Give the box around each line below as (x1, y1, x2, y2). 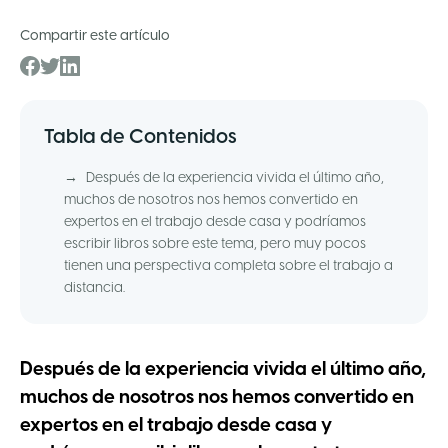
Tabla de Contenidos (44, 126, 237, 148)
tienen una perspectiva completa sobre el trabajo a (64, 258, 393, 274)
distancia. (64, 280, 125, 296)
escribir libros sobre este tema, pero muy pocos (64, 236, 366, 252)
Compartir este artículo (20, 28, 170, 44)
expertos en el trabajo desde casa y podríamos (64, 214, 366, 230)
